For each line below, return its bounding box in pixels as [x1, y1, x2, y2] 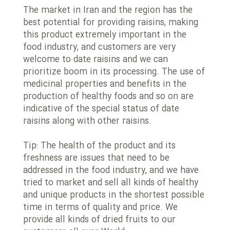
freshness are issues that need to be [23, 151, 169, 165]
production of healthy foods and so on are [23, 90, 194, 104]
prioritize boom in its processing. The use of [23, 65, 205, 79]
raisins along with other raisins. [23, 114, 151, 128]
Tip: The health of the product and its [23, 139, 176, 153]
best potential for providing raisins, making [23, 16, 198, 30]
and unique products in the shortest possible [23, 188, 204, 202]
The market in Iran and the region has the [23, 4, 193, 17]
